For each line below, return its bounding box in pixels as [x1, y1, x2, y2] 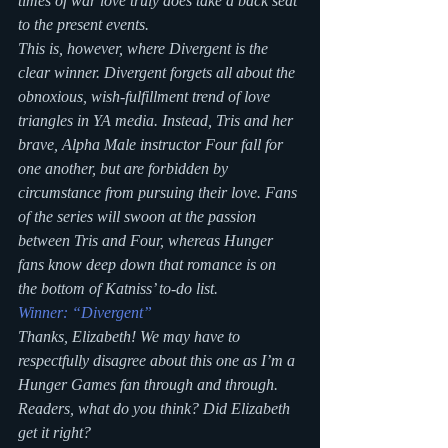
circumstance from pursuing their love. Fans [18, 184, 301, 201]
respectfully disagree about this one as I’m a [18, 352, 299, 369]
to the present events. [18, 16, 149, 33]
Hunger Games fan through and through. [18, 376, 282, 393]
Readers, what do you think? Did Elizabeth [18, 400, 294, 417]
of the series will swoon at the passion [18, 208, 260, 225]
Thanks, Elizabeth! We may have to [18, 328, 244, 345]
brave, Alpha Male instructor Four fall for [18, 136, 287, 153]
